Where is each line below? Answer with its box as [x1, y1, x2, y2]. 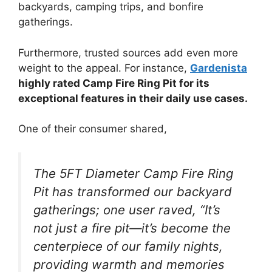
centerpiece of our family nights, [33, 238, 223, 254]
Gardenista [190, 61, 247, 74]
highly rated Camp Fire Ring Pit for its [18, 76, 209, 89]
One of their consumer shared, [18, 123, 167, 135]
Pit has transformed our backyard [33, 183, 232, 199]
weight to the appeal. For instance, [18, 61, 190, 74]
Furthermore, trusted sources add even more [18, 46, 238, 59]
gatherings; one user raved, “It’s [33, 202, 220, 217]
